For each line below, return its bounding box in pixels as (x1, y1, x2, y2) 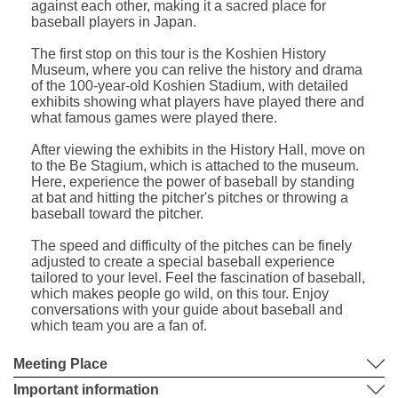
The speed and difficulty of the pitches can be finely (31, 237, 352, 253)
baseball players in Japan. (31, 13, 196, 29)
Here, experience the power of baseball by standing (31, 173, 354, 189)
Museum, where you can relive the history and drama (31, 61, 362, 77)
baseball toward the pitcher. (31, 205, 203, 221)
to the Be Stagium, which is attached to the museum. (31, 157, 359, 173)
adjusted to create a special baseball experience (31, 253, 335, 269)
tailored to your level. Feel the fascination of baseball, (31, 269, 365, 285)
